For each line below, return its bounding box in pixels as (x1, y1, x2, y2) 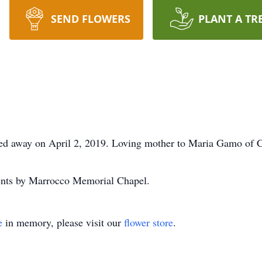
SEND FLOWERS (50, 12, 130, 26)
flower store (124, 215, 173, 229)
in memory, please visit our (2, 215, 124, 229)
